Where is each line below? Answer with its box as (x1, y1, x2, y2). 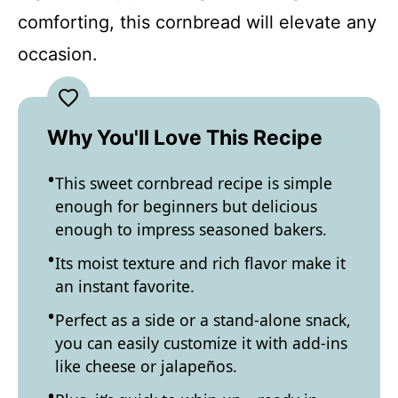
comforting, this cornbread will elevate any (18, 12, 377, 33)
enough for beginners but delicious (55, 195, 317, 217)
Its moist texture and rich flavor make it (55, 252, 346, 274)
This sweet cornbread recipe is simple (55, 172, 332, 194)
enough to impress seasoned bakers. (55, 219, 327, 240)
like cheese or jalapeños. (55, 355, 237, 377)
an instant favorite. (55, 275, 195, 297)
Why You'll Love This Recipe (47, 125, 322, 150)
